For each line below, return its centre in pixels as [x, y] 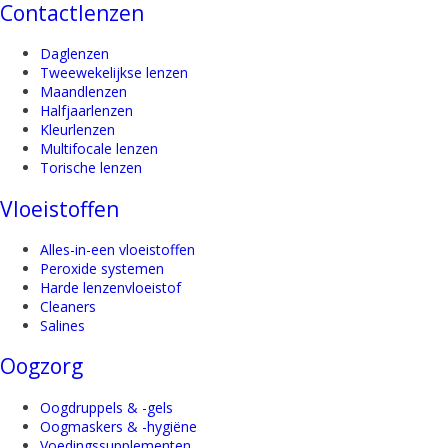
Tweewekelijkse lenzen [114, 73]
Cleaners [68, 306]
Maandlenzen [83, 92]
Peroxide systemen [102, 268]
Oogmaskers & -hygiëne [118, 426]
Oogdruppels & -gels [106, 407]
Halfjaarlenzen [86, 111]
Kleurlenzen [77, 130]
